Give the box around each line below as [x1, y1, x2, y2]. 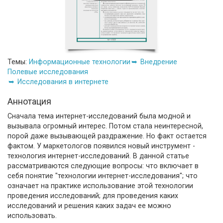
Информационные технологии [29, 57, 130, 66]
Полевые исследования [7, 67, 88, 76]
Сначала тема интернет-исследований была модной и [7, 111, 191, 120]
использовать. [7, 211, 57, 220]
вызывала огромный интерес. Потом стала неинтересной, [7, 121, 203, 130]
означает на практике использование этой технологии [7, 181, 193, 190]
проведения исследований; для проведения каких [7, 191, 178, 200]
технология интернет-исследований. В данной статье [7, 151, 189, 160]
